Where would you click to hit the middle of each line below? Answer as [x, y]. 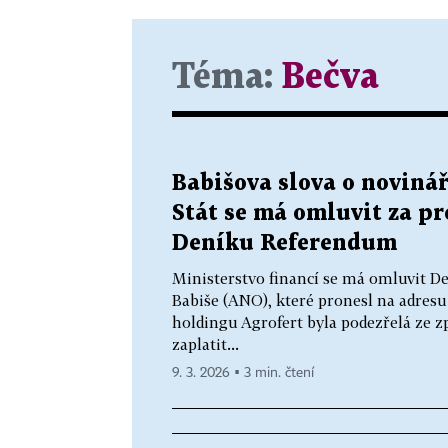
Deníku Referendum [284, 243]
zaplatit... [205, 343]
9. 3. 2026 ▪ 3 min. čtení [243, 372]
